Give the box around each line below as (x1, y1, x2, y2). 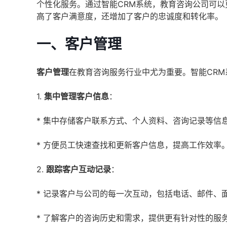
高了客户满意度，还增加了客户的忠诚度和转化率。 (36, 11, 223, 21)
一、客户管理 (36, 35, 122, 53)
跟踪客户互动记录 (46, 164, 111, 174)
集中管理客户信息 (44, 91, 109, 101)
